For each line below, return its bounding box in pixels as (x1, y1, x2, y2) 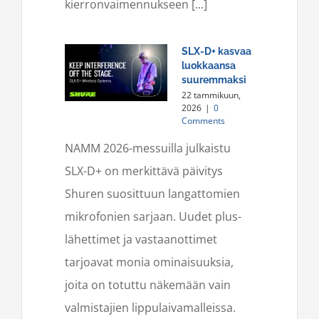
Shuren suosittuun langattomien (65, 185, 240, 202)
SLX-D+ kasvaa (182, 45, 251, 57)
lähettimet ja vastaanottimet (65, 231, 217, 247)
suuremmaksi (182, 73, 246, 85)
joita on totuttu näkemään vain (65, 276, 231, 293)
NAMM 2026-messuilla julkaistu (65, 140, 231, 156)
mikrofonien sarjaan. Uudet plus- (65, 208, 241, 224)
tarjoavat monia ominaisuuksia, (65, 253, 234, 270)
